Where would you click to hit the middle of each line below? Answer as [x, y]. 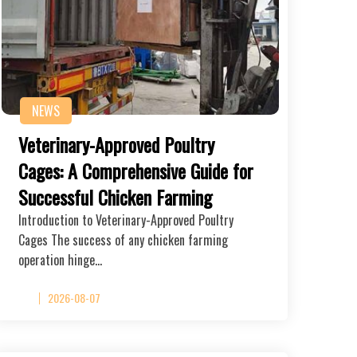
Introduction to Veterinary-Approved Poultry [126, 220]
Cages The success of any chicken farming [123, 239]
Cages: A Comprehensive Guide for [136, 170]
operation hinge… [60, 259]
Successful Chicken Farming [115, 196]
